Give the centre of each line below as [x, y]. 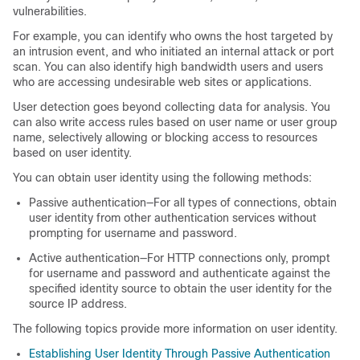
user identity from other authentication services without [173, 218]
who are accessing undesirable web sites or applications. [162, 82]
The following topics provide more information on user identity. [175, 329]
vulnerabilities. [50, 11]
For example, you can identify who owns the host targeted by [173, 36]
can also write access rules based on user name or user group [175, 122]
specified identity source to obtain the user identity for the [180, 288]
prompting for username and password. [133, 233]
